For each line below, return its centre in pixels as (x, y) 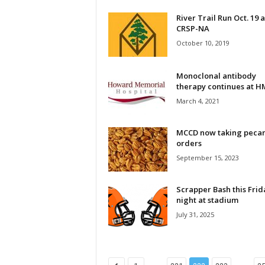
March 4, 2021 (198, 101)
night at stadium (207, 200)
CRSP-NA (193, 29)
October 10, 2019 (203, 43)
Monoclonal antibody (216, 76)
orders (189, 143)
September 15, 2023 (207, 158)
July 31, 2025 (195, 215)
